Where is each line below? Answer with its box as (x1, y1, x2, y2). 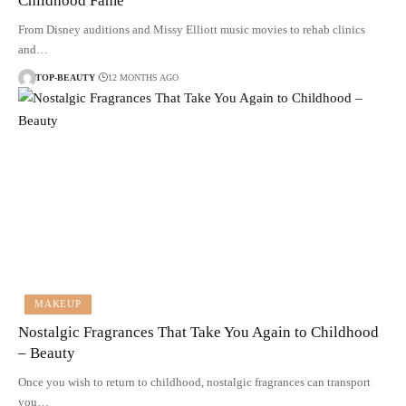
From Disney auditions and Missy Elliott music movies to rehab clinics (18, 22, 365, 36)
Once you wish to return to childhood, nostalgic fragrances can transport (18, 374, 371, 389)
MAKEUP (34, 298, 82, 310)
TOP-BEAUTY (35, 72, 95, 83)
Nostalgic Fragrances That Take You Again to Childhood (18, 323, 379, 341)
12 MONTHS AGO (107, 72, 179, 83)
